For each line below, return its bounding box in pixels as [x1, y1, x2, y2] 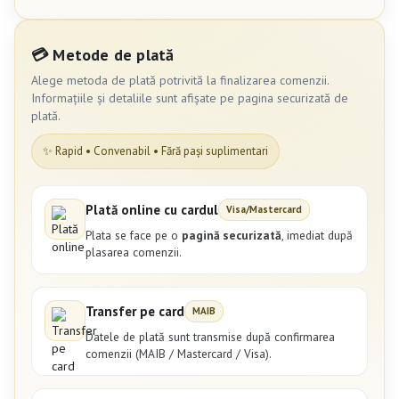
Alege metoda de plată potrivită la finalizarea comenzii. [31, 72, 329, 89]
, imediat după [281, 227, 353, 244]
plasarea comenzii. [85, 244, 182, 261]
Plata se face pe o [85, 227, 182, 244]
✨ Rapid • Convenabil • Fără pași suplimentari [43, 143, 268, 159]
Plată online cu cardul [85, 201, 218, 219]
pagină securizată [182, 227, 281, 244]
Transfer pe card [85, 303, 184, 321]
